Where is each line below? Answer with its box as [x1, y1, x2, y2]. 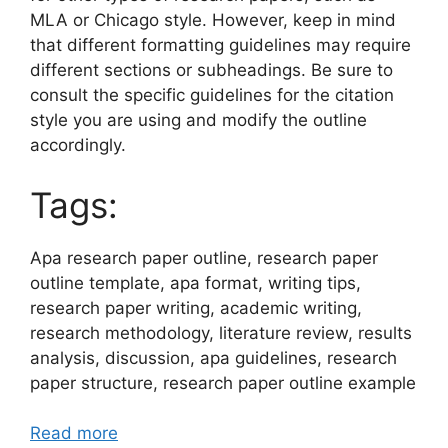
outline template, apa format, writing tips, [30, 272, 361, 293]
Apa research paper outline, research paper [30, 247, 378, 268]
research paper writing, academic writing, [30, 297, 362, 318]
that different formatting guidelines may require [30, 35, 411, 56]
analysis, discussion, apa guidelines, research [30, 347, 397, 368]
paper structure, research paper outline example [30, 372, 416, 393]
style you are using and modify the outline [30, 110, 367, 131]
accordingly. [30, 135, 126, 156]
